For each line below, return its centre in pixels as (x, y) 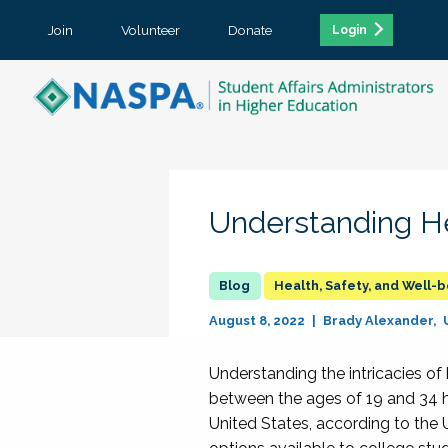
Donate (250, 29)
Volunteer (150, 29)
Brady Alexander (377, 320)
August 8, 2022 (258, 320)
